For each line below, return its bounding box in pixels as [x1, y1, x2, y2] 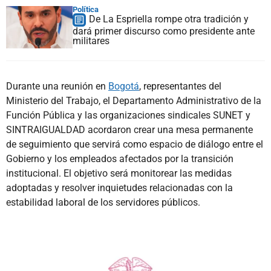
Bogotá [108, 80, 139, 92]
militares [73, 34, 109, 47]
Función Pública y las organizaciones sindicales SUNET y [6, 109, 250, 121]
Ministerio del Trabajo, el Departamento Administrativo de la [6, 94, 261, 106]
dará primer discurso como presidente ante [73, 25, 255, 37]
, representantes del [139, 80, 221, 92]
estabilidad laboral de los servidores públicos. [6, 196, 200, 208]
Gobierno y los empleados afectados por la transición [6, 152, 233, 165]
